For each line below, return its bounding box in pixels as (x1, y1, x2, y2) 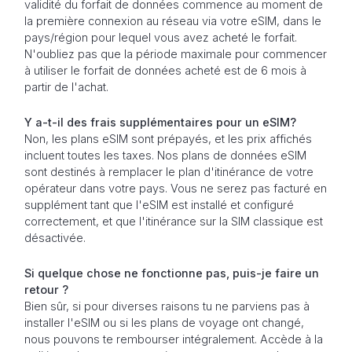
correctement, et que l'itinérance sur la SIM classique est (24, 214, 323, 228)
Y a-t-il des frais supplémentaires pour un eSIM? (24, 115, 296, 129)
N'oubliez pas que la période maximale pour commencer (24, 46, 327, 60)
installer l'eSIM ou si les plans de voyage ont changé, (24, 315, 304, 329)
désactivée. (24, 230, 86, 244)
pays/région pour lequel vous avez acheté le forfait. (24, 30, 297, 44)
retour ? (24, 282, 68, 296)
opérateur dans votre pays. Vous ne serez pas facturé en (24, 181, 327, 195)
